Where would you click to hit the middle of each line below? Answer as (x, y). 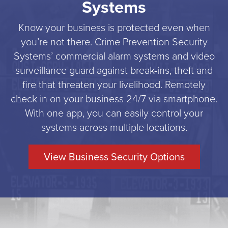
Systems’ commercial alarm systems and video (114, 56)
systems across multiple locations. (114, 127)
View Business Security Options (114, 156)
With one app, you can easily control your (114, 113)
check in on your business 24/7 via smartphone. (114, 98)
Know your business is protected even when (114, 27)
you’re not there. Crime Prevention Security (114, 41)
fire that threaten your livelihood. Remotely (114, 84)
